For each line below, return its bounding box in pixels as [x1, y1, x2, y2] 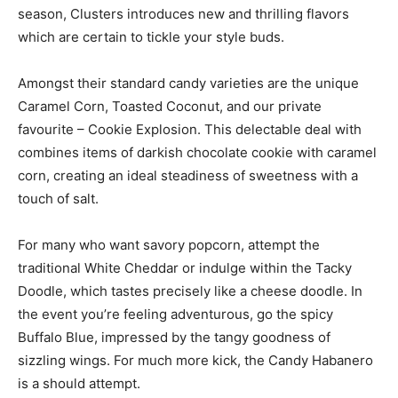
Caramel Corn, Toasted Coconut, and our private [18, 97, 322, 115]
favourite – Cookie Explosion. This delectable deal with [18, 120, 362, 138]
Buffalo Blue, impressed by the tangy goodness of [18, 328, 330, 346]
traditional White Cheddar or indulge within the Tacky [18, 259, 352, 276]
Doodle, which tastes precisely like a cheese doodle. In [18, 282, 362, 299]
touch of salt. [18, 189, 99, 207]
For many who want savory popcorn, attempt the [18, 235, 320, 253]
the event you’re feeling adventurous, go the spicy [18, 305, 333, 322]
